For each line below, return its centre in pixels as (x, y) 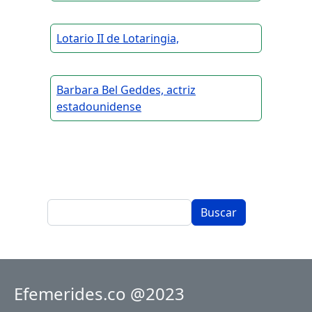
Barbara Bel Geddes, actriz (126, 90)
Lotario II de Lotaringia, (118, 39)
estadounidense (99, 107)
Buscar (65, 207)
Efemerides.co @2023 (99, 294)
